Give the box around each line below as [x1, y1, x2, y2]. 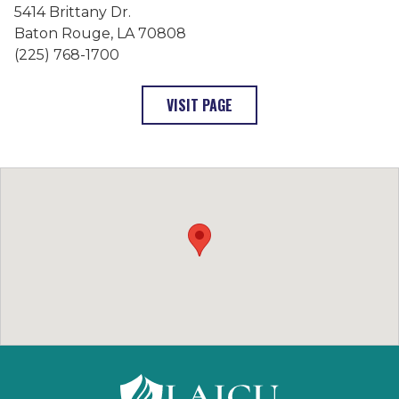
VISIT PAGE [167, 94, 232, 116]
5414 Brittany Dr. [14, 3, 131, 20]
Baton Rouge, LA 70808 [14, 24, 186, 42]
